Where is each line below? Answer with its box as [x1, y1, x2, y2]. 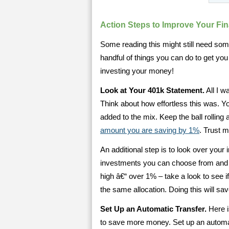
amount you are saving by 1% [100, 126, 199, 134]
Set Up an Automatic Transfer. [100, 205, 207, 213]
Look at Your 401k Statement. [100, 86, 204, 95]
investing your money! [100, 67, 174, 75]
